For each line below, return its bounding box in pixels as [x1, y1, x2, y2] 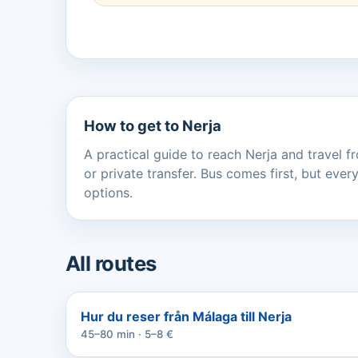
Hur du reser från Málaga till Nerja [81, 308, 292, 324]
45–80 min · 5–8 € [81, 327, 173, 340]
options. [84, 184, 133, 201]
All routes [66, 250, 157, 276]
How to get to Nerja [84, 116, 221, 134]
